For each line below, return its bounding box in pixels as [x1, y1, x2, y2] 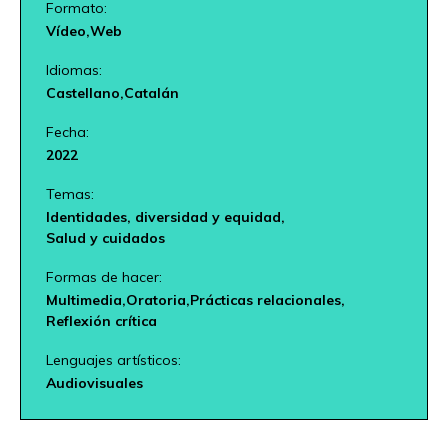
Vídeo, [46, 22, 90, 41]
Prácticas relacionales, [190, 291, 345, 310]
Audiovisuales [46, 374, 143, 393]
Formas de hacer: [46, 268, 162, 287]
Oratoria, [126, 291, 190, 310]
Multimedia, [46, 291, 126, 310]
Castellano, [46, 84, 124, 103]
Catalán [124, 84, 179, 103]
